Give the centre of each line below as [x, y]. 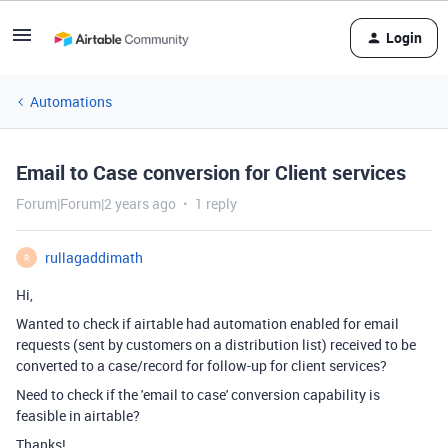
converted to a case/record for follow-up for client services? [201, 365]
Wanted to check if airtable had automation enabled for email [207, 323]
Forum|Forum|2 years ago [96, 203]
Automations [71, 101]
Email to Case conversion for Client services [211, 172]
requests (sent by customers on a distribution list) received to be [216, 344]
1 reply [216, 203]
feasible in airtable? [78, 415]
